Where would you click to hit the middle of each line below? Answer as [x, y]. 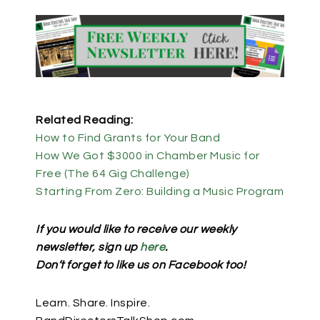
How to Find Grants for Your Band [128, 138]
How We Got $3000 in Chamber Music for [148, 156]
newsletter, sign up [88, 247]
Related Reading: [84, 120]
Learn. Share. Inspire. [93, 303]
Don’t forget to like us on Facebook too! [141, 265]
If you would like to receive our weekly [136, 229]
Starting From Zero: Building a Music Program [160, 191]
